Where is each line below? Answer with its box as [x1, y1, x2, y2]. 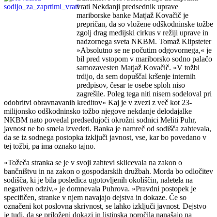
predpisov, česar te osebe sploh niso [77, 80, 185, 89]
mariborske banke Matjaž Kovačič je [77, 11, 188, 19]
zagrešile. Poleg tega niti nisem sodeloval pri [77, 89, 212, 98]
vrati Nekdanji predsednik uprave [77, 2, 178, 11]
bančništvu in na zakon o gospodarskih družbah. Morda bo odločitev [4, 167, 213, 175]
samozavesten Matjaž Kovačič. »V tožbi [77, 63, 200, 72]
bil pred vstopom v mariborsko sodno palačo [77, 54, 212, 63]
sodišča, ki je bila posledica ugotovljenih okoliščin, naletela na [4, 175, 193, 184]
